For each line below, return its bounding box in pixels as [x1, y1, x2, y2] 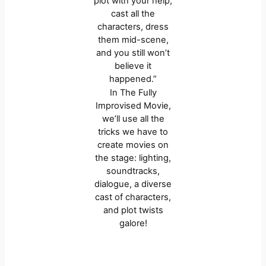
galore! [119, 217, 147, 229]
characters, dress [97, 21, 169, 32]
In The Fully [109, 87, 157, 98]
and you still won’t [96, 47, 170, 58]
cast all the [111, 8, 155, 19]
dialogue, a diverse [94, 178, 172, 189]
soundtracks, [106, 165, 160, 176]
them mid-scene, [97, 34, 169, 45]
